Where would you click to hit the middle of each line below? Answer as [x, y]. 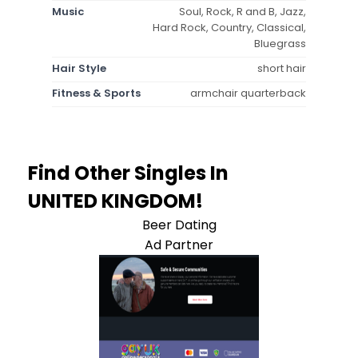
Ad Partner [179, 245]
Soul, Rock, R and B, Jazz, [243, 11]
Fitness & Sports [96, 93]
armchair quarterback [248, 93]
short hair [282, 68]
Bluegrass [280, 43]
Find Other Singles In [128, 173]
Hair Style [79, 68]
